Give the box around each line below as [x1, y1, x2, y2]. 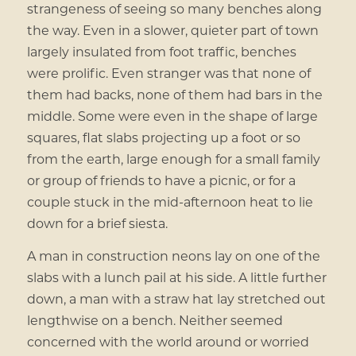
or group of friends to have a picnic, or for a [26, 172, 296, 189]
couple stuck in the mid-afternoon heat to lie [26, 193, 313, 211]
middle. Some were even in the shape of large [26, 107, 318, 125]
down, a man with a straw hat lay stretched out [26, 289, 326, 307]
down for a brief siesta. [26, 215, 168, 232]
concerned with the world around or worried [26, 332, 309, 350]
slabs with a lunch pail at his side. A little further [26, 268, 327, 285]
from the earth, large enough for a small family [26, 150, 320, 168]
